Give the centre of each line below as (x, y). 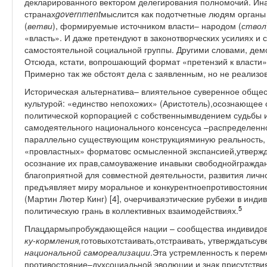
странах (40, 14)
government (78, 14)
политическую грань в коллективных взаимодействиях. (131, 210)
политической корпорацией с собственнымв (111, 115)
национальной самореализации (87, 252)
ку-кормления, (53, 240)
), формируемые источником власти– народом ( (147, 26)
